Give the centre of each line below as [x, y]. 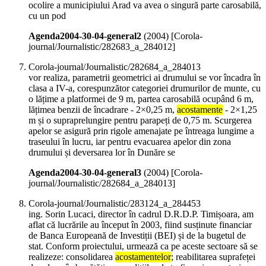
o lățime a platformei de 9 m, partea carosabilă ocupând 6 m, [141, 99]
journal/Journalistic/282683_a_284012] [102, 47]
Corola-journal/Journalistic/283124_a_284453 [115, 204]
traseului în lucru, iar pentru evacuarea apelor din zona [130, 142]
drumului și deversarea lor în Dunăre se [102, 153]
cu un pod [47, 16]
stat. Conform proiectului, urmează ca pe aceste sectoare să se [143, 246]
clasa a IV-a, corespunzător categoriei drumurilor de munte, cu [145, 88]
